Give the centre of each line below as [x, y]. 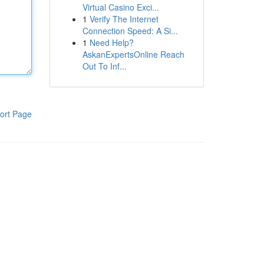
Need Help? [111, 42]
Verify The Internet [124, 19]
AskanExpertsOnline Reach [133, 54]
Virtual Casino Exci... [121, 7]
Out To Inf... [104, 66]
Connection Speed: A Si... [130, 31]
